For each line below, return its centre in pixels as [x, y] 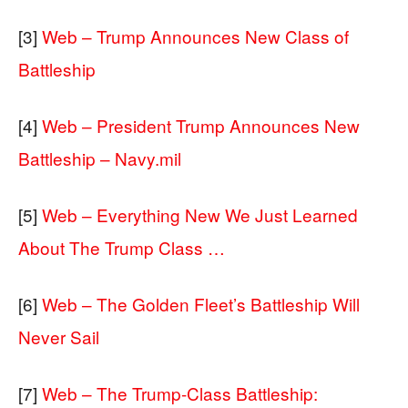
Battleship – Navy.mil [100, 158]
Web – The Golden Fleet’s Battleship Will [201, 304]
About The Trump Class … [122, 248]
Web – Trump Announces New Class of [195, 36]
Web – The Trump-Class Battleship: [180, 393]
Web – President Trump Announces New [201, 126]
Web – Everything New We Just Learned [200, 215]
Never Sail [59, 337]
